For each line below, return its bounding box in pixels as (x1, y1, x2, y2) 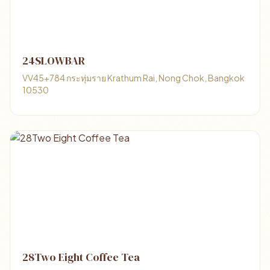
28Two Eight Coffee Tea (22, 250, 140, 265)
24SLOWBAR (22, 53, 85, 68)
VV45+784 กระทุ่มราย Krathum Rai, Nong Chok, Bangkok (22, 72, 245, 83)
